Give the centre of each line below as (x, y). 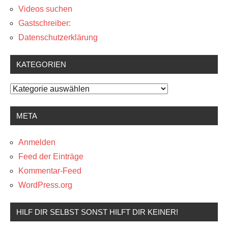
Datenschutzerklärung (58, 37)
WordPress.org (45, 185)
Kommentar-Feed (50, 170)
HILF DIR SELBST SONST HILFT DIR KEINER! (97, 212)
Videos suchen (45, 9)
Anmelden (37, 142)
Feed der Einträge (51, 156)
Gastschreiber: (45, 23)
